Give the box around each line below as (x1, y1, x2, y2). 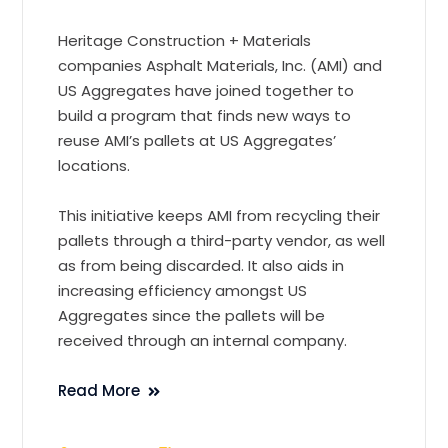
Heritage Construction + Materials (58, 29, 312, 51)
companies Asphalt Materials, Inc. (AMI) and (58, 54, 383, 76)
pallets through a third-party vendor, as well (58, 229, 386, 251)
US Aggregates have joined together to (58, 79, 355, 101)
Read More (58, 379, 141, 401)
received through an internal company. (58, 329, 360, 351)
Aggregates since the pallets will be (58, 304, 326, 326)
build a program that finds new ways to (58, 104, 352, 126)
